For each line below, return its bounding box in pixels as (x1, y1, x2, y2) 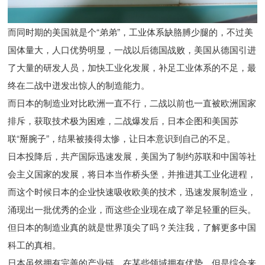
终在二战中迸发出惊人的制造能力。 (8, 79, 150, 92)
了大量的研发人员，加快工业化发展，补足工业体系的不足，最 (8, 61, 257, 74)
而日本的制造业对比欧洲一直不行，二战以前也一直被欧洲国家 (8, 96, 257, 109)
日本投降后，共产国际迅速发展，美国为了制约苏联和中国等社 (8, 150, 257, 163)
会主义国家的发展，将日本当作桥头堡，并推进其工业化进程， (8, 167, 257, 180)
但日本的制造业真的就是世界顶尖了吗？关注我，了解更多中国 (8, 221, 257, 234)
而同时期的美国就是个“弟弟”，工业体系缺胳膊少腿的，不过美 (8, 25, 254, 38)
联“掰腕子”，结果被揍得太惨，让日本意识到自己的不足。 (8, 132, 236, 145)
